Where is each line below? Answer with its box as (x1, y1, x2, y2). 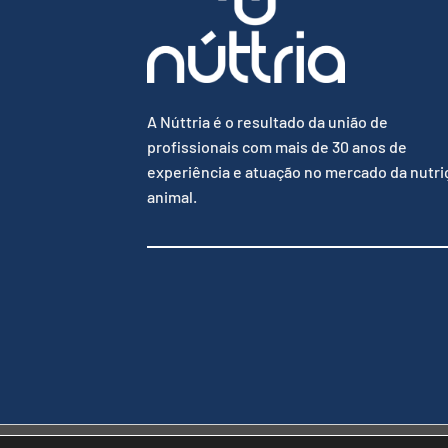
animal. (147, 186, 197, 206)
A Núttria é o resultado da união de (147, 111, 388, 131)
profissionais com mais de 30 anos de (147, 136, 407, 156)
